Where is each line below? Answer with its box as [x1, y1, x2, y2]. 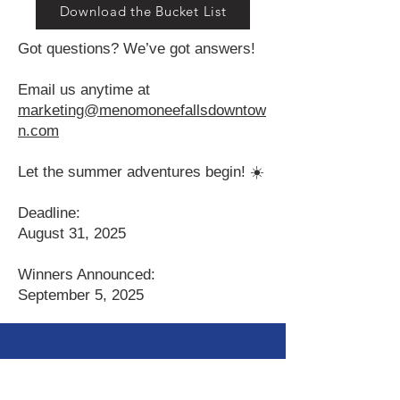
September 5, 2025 [18, 287, 144, 304]
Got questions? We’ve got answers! [18, 40, 255, 57]
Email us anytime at [18, 81, 150, 98]
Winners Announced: [18, 266, 155, 283]
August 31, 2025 [18, 225, 126, 242]
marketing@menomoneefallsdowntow [18, 102, 266, 119]
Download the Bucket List [59, 2, 227, 20]
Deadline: [18, 204, 80, 221]
